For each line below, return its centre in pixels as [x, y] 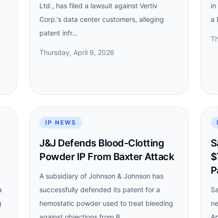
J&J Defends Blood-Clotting [102, 143]
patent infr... [59, 33]
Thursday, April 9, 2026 [77, 52]
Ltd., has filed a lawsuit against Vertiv [99, 6]
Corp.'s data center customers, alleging [102, 19]
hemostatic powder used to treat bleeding [107, 203]
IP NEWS [61, 122]
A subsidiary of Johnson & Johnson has [102, 176]
